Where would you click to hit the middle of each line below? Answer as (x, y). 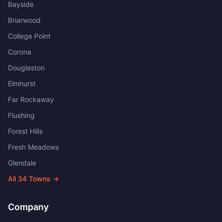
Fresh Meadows (33, 147)
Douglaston (26, 68)
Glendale (22, 163)
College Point (29, 36)
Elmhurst (22, 83)
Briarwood (24, 20)
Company (28, 207)
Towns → (43, 179)
